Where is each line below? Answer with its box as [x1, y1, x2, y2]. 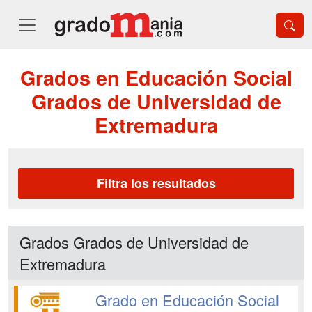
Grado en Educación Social [95, 289, 279, 311]
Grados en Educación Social [19, 63, 292, 92]
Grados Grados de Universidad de [19, 231, 249, 253]
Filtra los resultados [96, 174, 216, 192]
